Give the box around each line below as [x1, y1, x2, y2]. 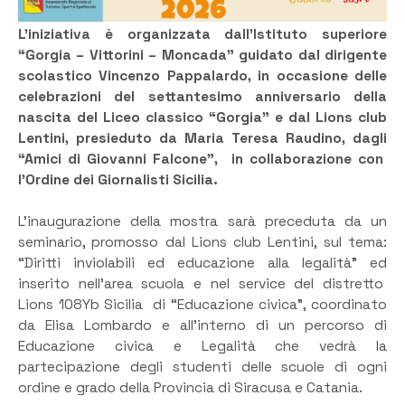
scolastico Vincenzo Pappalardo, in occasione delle [18, 66, 387, 85]
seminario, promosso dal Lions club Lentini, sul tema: [18, 233, 387, 252]
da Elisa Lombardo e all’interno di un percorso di [18, 316, 387, 335]
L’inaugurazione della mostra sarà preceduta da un [18, 212, 387, 231]
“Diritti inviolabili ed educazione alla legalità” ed [18, 254, 387, 273]
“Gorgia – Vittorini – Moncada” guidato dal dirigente [18, 45, 387, 64]
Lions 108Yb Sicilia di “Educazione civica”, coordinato [18, 296, 387, 315]
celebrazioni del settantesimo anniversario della [18, 87, 387, 106]
